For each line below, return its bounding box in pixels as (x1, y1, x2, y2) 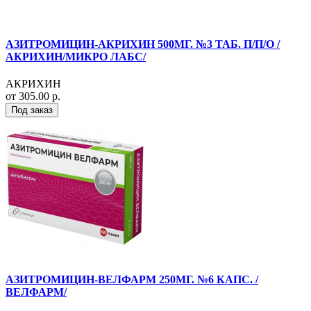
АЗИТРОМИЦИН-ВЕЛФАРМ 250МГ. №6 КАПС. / (6, 274, 258, 286)
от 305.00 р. (6, 90, 60, 102)
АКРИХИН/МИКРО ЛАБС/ (6, 50, 146, 62)
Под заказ (11, 104, 53, 115)
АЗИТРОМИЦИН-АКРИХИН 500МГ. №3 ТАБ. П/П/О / (6, 37, 280, 50)
